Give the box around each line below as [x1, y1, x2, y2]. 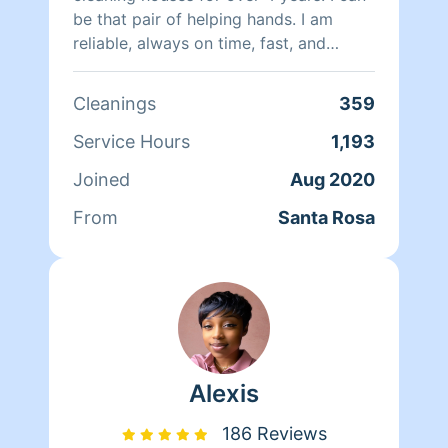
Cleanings [73, 92, 156, 114]
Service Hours [73, 130, 190, 152]
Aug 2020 [290, 168, 375, 190]
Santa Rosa [278, 206, 375, 228]
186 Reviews [221, 422, 327, 444]
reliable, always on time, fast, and [73, 32, 326, 53]
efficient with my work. [73, 56, 247, 77]
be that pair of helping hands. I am [73, 8, 333, 29]
